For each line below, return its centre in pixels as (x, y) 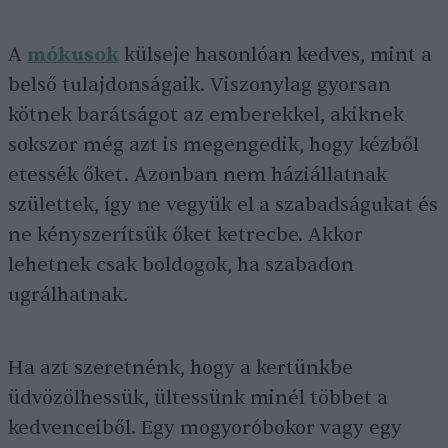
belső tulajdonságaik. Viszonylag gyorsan (199, 85)
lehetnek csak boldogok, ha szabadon (181, 265)
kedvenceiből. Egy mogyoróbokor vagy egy (205, 428)
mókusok (73, 55)
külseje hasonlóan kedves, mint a (275, 55)
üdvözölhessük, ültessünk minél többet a (198, 398)
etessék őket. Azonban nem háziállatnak (197, 175)
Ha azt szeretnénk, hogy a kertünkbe (180, 368)
